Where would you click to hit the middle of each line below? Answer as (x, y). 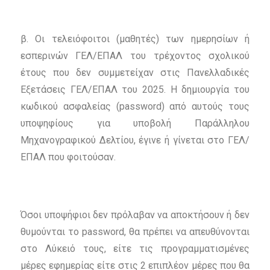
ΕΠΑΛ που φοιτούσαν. (68, 157)
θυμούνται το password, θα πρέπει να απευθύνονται (135, 232)
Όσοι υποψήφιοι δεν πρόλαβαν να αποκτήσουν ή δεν (135, 215)
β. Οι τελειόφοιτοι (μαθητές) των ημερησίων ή (135, 39)
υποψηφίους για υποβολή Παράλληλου (135, 124)
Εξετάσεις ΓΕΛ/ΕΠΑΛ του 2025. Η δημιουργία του (135, 90)
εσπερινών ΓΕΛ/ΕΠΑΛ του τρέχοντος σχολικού (135, 56)
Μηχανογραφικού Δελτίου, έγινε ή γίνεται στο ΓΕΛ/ (135, 140)
